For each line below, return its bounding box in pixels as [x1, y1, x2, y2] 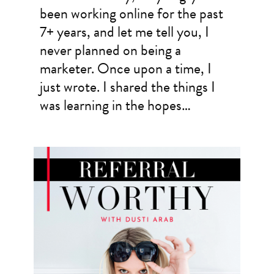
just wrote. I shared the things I [39, 76, 215, 98]
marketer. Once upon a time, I [39, 57, 212, 80]
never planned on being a [39, 39, 181, 62]
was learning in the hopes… [39, 94, 191, 117]
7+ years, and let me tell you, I [39, 21, 209, 43]
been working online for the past [39, 2, 223, 25]
